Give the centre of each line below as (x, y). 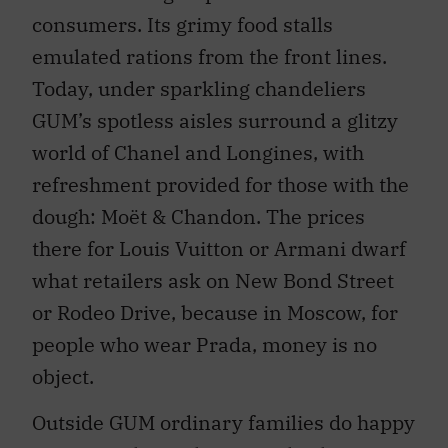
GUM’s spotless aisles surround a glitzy (215, 120)
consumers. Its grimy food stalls (182, 24)
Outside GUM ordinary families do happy (223, 423)
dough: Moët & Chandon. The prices (198, 216)
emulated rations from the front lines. (209, 56)
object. (63, 376)
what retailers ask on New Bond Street (213, 280)
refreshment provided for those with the (220, 184)
